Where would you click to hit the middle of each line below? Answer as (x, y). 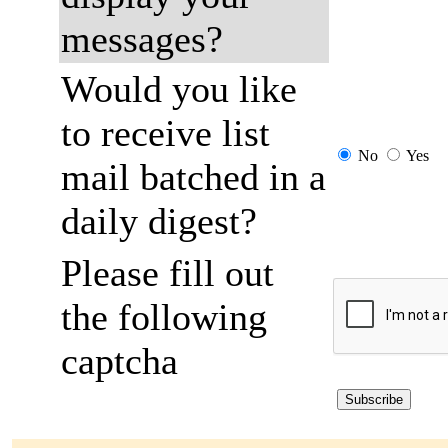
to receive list (165, 133)
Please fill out (167, 273)
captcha (119, 361)
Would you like (179, 89)
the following (164, 317)
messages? (142, 39)
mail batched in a (193, 177)
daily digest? (159, 221)
